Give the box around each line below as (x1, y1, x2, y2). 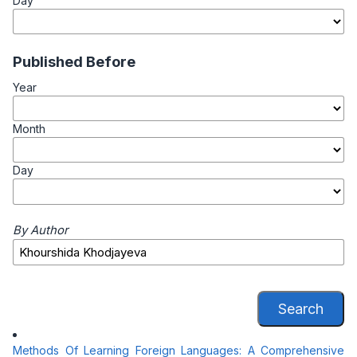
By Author (13, 223, 69, 238)
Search (278, 300, 324, 317)
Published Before (13, 53, 135, 71)
